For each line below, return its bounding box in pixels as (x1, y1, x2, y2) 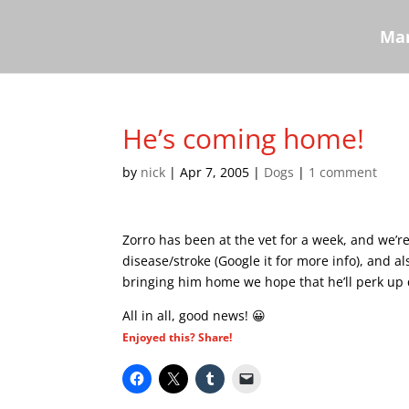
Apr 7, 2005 (180, 163, 250, 181)
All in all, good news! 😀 (122, 307, 267, 324)
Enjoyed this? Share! (122, 330, 233, 345)
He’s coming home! (122, 120, 365, 157)
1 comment (309, 163, 378, 181)
